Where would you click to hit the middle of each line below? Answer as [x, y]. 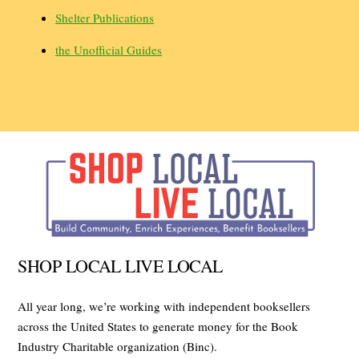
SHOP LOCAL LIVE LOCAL [120, 265]
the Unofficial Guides [109, 50]
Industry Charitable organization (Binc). [118, 346]
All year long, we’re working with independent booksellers [164, 306]
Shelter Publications [105, 17]
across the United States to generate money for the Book [158, 326]
